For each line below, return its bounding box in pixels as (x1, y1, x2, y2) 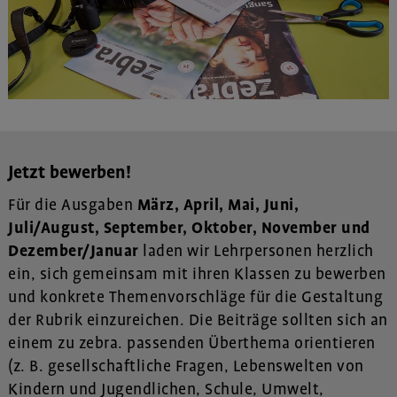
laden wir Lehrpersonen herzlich (138, 242, 374, 261)
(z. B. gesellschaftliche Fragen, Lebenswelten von (8, 357, 364, 376)
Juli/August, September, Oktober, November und (8, 219, 370, 237)
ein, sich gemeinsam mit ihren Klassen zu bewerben (8, 265, 386, 284)
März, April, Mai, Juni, (136, 196, 299, 214)
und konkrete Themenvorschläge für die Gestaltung (8, 288, 383, 307)
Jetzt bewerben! (8, 162, 131, 183)
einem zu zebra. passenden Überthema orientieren (8, 334, 376, 353)
